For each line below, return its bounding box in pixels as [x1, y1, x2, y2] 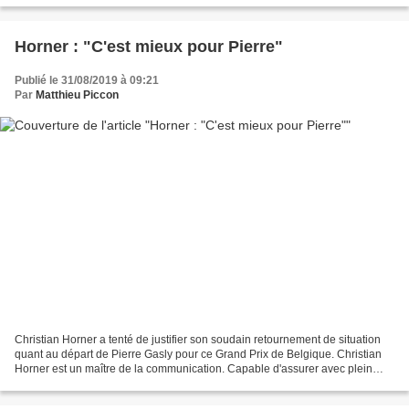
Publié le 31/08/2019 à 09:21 [15, 74, 159, 88]
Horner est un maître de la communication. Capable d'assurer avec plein [15, 362, 372, 375]
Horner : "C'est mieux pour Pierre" [15, 37, 283, 57]
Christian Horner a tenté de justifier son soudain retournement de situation [15, 332, 381, 346]
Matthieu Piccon [36, 89, 119, 102]
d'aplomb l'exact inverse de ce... [15, 376, 172, 390]
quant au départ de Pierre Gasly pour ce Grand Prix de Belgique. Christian [15, 347, 382, 361]
